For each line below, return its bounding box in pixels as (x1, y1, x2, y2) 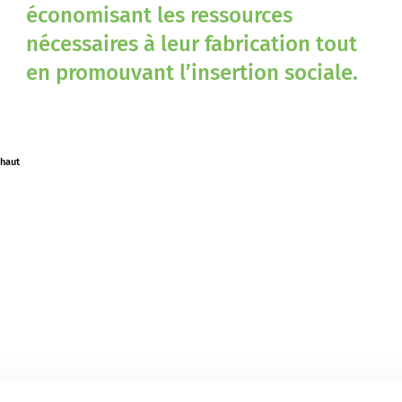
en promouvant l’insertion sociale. (26, 60, 358, 85)
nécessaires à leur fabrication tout (26, 31, 357, 57)
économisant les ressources (26, 3, 293, 28)
